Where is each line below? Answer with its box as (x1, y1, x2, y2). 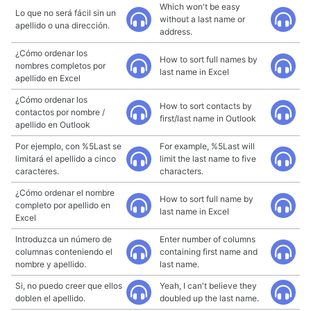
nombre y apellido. (15, 259, 86, 269)
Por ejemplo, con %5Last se (15, 141, 121, 151)
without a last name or (160, 14, 245, 24)
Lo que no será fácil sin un (15, 8, 116, 18)
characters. (160, 166, 203, 176)
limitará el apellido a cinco (15, 153, 116, 164)
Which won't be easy (160, 1, 240, 12)
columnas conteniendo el (15, 246, 112, 257)
